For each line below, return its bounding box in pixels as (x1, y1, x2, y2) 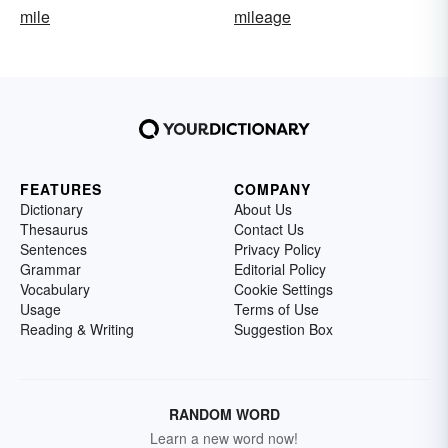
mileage (234, 5, 291, 28)
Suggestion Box (234, 319, 333, 339)
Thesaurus (20, 219, 88, 239)
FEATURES (20, 179, 102, 199)
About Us (234, 199, 292, 219)
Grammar (20, 259, 81, 279)
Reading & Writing (20, 319, 134, 339)
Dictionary (20, 199, 83, 219)
